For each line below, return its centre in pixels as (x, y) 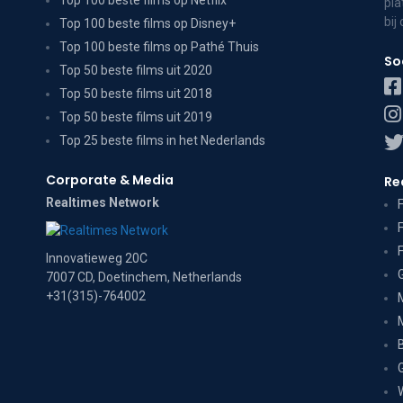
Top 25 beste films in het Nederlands (162, 140)
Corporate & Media (109, 180)
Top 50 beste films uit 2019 (135, 117)
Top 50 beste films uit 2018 (135, 94)
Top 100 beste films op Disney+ (147, 23)
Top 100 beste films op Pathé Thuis (159, 47)
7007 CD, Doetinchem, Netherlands (143, 277)
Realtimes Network (102, 202)
